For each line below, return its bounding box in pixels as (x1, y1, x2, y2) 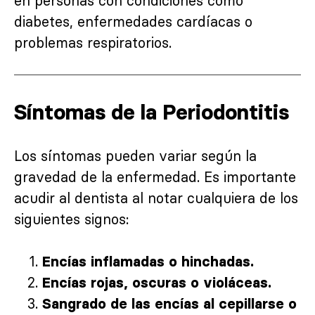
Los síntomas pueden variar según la (14, 146, 257, 165)
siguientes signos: (14, 210, 129, 228)
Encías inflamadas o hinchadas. (42, 252, 254, 270)
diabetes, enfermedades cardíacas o (14, 12, 252, 30)
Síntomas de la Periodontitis (14, 98, 289, 125)
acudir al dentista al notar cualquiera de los (14, 188, 298, 207)
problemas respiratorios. (14, 33, 172, 51)
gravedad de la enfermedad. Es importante (14, 167, 296, 186)
